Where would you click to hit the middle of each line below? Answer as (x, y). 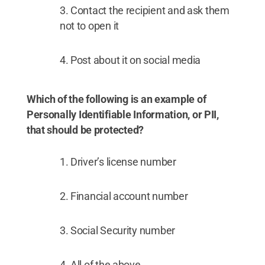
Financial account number (129, 196)
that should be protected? (85, 130)
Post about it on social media (136, 60)
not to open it (89, 25)
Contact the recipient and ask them (150, 10)
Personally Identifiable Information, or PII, (122, 114)
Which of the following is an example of (116, 99)
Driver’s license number (123, 161)
